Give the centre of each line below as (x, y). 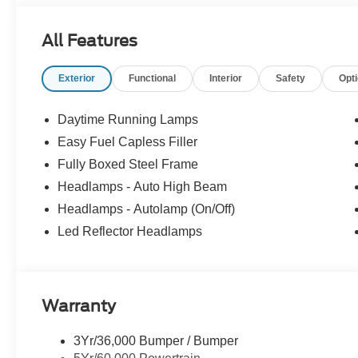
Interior (226, 79)
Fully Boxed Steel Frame (128, 164)
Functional (153, 79)
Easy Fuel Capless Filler (128, 141)
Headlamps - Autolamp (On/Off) (147, 209)
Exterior (77, 79)
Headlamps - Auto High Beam (143, 186)
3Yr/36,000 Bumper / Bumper (156, 341)
